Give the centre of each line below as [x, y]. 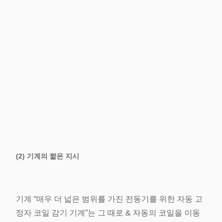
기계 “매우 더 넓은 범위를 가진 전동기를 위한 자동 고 [109, 199]
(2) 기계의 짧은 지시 [48, 156]
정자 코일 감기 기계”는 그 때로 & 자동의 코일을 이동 [108, 213]
